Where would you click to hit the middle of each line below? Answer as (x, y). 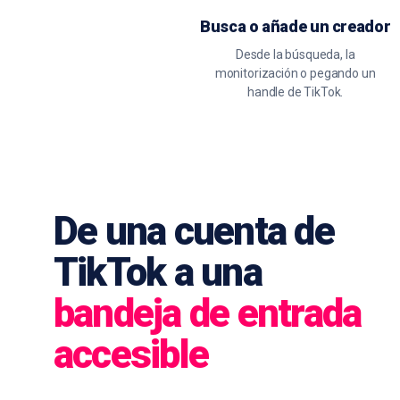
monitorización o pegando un (295, 73)
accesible (131, 354)
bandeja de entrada (208, 313)
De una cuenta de (194, 231)
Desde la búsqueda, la (295, 54)
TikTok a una (158, 272)
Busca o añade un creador (295, 26)
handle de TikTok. (296, 92)
